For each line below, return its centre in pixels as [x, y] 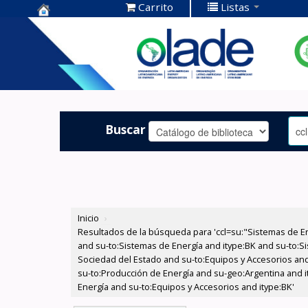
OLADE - [63, 70]
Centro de [69, 27]
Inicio [89, 218]
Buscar [126, 129]
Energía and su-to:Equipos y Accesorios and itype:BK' [186, 287]
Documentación [88, 48]
